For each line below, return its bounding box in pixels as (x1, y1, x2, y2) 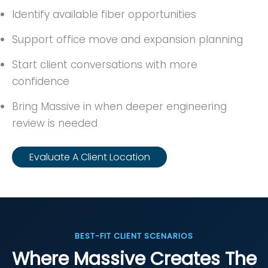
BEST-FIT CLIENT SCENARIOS (74, 230, 194, 242)
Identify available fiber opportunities (12, 7, 196, 22)
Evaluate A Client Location (29, 150, 150, 164)
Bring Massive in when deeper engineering (12, 99, 227, 114)
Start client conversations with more (12, 57, 197, 72)
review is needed (12, 115, 98, 130)
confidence (12, 74, 69, 89)
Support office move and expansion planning (12, 32, 243, 47)
